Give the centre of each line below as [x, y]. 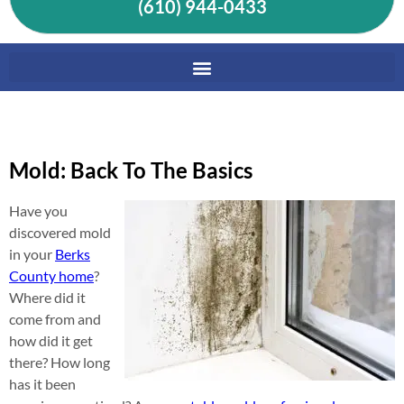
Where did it [47, 297]
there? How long [60, 362]
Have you [38, 211]
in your [32, 254]
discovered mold [60, 232]
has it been [42, 384]
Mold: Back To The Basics [131, 170]
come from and [55, 319]
